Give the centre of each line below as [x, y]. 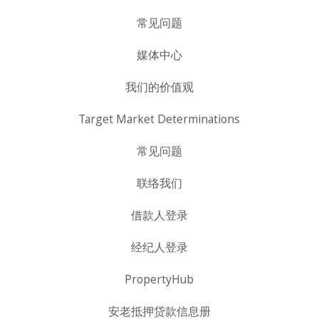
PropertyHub [159, 279]
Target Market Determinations [159, 119]
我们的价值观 [159, 87]
